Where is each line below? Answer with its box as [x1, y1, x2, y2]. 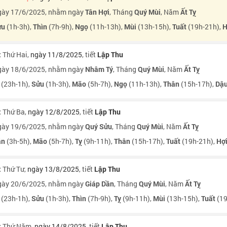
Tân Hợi [85, 7, 109, 17]
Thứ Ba [3, 107, 25, 117]
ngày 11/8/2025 [30, 50, 82, 59]
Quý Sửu [85, 122, 112, 131]
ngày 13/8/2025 [27, 164, 79, 174]
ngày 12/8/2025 [28, 107, 80, 117]
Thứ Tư [3, 164, 24, 174]
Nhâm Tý [85, 64, 113, 74]
